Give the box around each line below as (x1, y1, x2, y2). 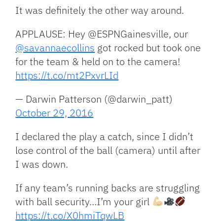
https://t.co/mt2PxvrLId (15, 69, 119, 82)
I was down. (15, 157, 69, 171)
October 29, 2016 (15, 106, 94, 120)
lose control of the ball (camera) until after (15, 144, 201, 157)
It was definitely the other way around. (15, 3, 184, 17)
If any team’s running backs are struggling (15, 181, 200, 195)
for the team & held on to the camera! (15, 55, 181, 69)
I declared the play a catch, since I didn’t (15, 130, 194, 144)
